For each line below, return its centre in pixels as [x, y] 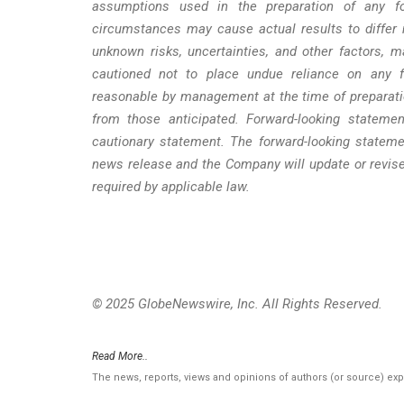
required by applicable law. [171, 186]
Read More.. [120, 356]
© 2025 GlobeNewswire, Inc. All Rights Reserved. [237, 303]
